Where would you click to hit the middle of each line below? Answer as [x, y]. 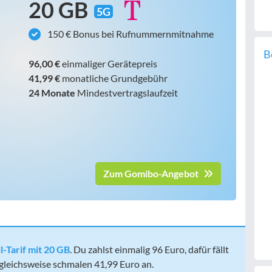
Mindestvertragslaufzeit [127, 93]
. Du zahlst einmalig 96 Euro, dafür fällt [149, 249]
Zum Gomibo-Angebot [152, 173]
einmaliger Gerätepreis [109, 63]
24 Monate [53, 93]
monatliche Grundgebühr [114, 78]
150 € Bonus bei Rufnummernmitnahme [129, 34]
